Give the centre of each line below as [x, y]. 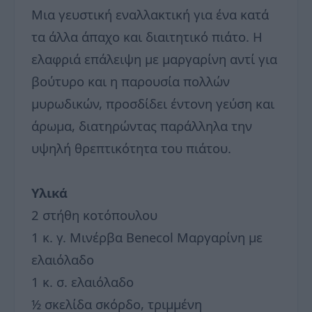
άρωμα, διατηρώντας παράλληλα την [142, 125]
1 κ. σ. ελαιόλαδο [83, 281]
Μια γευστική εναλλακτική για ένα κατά [150, 14]
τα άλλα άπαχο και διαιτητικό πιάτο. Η [147, 36]
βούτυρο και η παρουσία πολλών [131, 81]
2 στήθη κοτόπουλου [94, 214]
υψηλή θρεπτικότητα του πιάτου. [131, 148]
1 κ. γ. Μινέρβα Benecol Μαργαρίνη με [147, 237]
